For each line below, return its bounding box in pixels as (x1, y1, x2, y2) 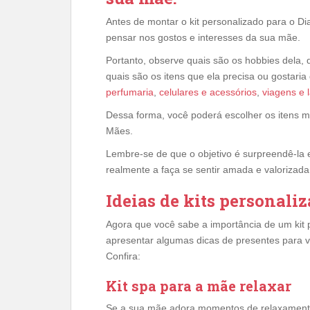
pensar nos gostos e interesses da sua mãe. (106, 31, 300, 43)
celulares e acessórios (159, 86, 257, 98)
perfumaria (106, 86, 154, 98)
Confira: (106, 250, 140, 262)
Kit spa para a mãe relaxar (106, 276, 291, 295)
